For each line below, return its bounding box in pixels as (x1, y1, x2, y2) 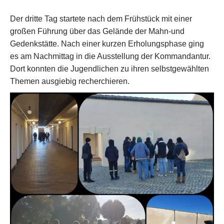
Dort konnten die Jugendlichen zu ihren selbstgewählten (10, 64, 209, 73)
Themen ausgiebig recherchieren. (10, 77, 129, 85)
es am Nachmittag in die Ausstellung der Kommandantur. (10, 52, 210, 60)
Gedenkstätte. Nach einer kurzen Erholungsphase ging (10, 39, 204, 48)
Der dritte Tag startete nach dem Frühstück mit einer (10, 14, 192, 23)
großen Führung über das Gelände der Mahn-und (10, 27, 184, 35)
